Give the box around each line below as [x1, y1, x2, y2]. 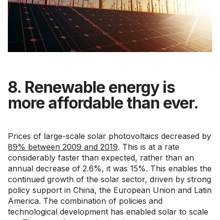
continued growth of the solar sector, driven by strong [8, 174, 211, 184]
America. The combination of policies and [8, 195, 163, 206]
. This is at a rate [118, 141, 179, 152]
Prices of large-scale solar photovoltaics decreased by [8, 131, 211, 141]
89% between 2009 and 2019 [8, 141, 118, 152]
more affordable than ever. [8, 93, 198, 112]
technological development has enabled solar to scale [8, 206, 208, 217]
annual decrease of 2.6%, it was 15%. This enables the [8, 163, 212, 173]
